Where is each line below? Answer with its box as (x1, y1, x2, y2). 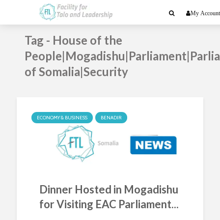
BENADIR (101, 114, 122, 121)
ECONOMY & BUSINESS (37, 114, 87, 121)
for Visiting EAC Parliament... (39, 197, 179, 211)
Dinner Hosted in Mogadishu (39, 183, 178, 196)
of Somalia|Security (25, 64, 128, 79)
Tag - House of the (25, 33, 122, 47)
